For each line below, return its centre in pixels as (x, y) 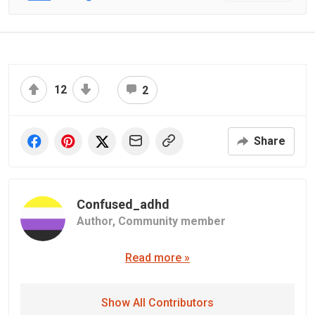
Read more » (157, 257)
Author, (97, 221)
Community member (172, 221)
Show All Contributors (157, 302)
